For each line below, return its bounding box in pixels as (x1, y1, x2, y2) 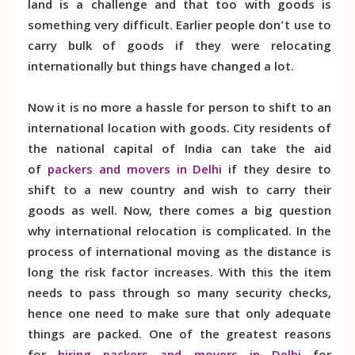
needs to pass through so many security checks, (28, 284, 331, 305)
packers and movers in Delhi (47, 160, 223, 181)
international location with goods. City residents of (28, 119, 331, 140)
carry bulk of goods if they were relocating (28, 36, 331, 58)
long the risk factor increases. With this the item (28, 263, 331, 284)
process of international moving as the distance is (28, 242, 331, 264)
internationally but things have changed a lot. (28, 57, 294, 78)
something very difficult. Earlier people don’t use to (28, 16, 331, 37)
